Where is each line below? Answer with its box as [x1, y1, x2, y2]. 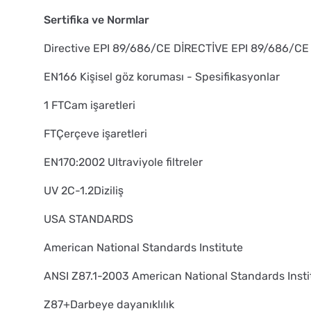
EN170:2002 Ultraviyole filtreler [44, 155, 203, 169]
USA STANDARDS [44, 212, 133, 226]
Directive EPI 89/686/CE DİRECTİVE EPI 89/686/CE [44, 41, 309, 55]
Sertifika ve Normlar [44, 12, 149, 26]
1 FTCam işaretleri [44, 98, 135, 112]
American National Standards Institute [44, 240, 243, 254]
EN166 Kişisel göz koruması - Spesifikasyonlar [44, 69, 280, 83]
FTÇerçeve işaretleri [44, 126, 147, 140]
